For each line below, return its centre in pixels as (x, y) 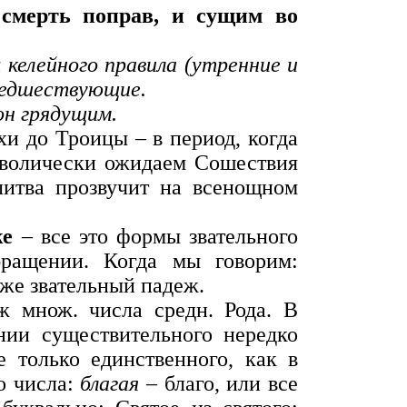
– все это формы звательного (156, 236)
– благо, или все (219, 383)
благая (110, 383)
